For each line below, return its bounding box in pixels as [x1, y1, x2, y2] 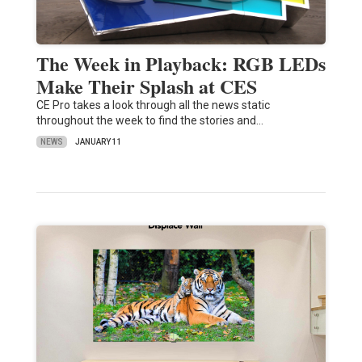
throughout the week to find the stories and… [36, 114, 263, 128]
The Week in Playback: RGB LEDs [36, 49, 326, 78]
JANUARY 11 [74, 137, 122, 147]
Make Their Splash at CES [36, 72, 257, 101]
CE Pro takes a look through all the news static [36, 99, 270, 112]
